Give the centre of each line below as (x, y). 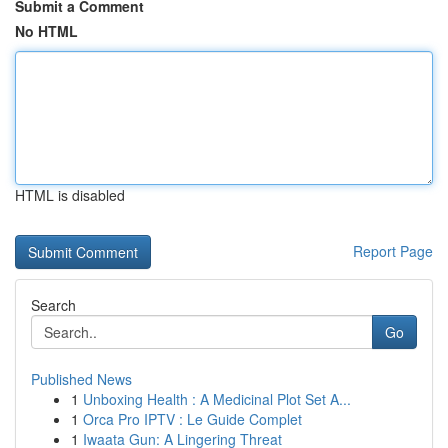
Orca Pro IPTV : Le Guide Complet (192, 419)
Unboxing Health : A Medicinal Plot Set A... (217, 399)
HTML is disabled (70, 195)
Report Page (393, 251)
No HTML (46, 31)
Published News (81, 379)
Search (53, 305)
